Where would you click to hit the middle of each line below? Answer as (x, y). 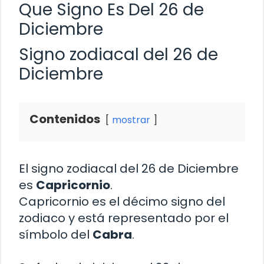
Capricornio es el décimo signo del (122, 201)
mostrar (131, 120)
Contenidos (65, 119)
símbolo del (56, 234)
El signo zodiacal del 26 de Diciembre (129, 168)
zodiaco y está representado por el (124, 218)
